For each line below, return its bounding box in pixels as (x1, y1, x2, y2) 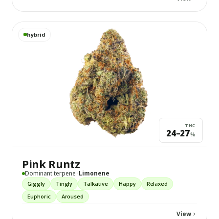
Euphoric (27, 192, 51, 200)
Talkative (83, 179, 108, 187)
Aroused (61, 192, 84, 200)
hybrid (27, 30, 45, 38)
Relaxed (146, 179, 168, 187)
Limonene (79, 169, 109, 177)
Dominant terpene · (25, 169, 79, 177)
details (70, 22, 96, 33)
